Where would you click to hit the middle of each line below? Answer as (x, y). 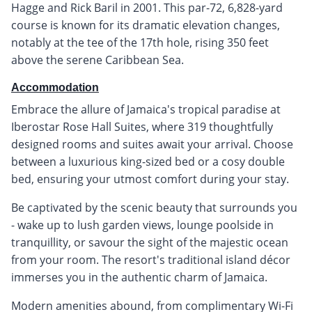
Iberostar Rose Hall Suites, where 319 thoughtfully (142, 126)
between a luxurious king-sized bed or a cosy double (148, 161)
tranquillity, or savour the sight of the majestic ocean (150, 242)
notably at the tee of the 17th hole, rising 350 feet (140, 42)
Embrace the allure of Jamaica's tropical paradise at (146, 109)
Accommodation (55, 87)
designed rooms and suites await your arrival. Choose (152, 144)
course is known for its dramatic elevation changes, (146, 25)
